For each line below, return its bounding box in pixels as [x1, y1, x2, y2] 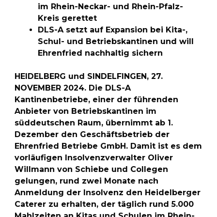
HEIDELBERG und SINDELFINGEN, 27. [15, 72, 163, 81]
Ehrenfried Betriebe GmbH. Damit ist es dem [15, 141, 202, 151]
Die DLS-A [89, 83, 131, 93]
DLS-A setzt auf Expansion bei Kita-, [38, 25, 187, 34]
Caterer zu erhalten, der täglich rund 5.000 [15, 200, 194, 209]
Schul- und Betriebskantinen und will [38, 37, 194, 46]
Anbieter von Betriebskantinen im [15, 107, 156, 116]
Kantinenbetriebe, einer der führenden [15, 95, 178, 104]
